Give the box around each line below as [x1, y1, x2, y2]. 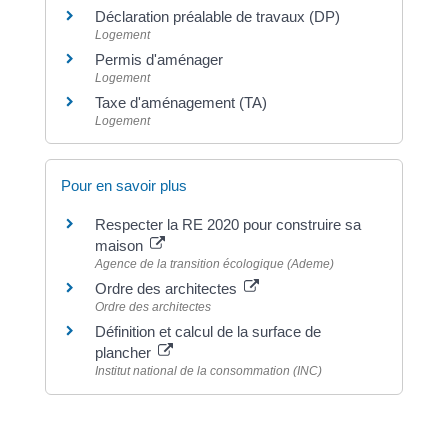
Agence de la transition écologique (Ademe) [94, 257, 334, 272]
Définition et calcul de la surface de [94, 323, 321, 341]
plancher [94, 344, 155, 362]
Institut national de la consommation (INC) [94, 364, 322, 379]
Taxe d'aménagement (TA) [94, 94, 267, 112]
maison [94, 237, 147, 255]
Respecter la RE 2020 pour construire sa [94, 216, 361, 234]
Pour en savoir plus [60, 177, 187, 195]
